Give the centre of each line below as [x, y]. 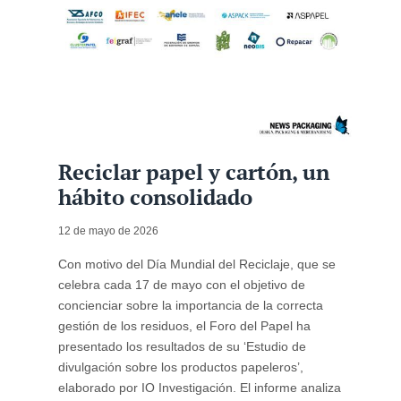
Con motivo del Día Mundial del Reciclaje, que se [196, 264]
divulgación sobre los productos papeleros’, [180, 367]
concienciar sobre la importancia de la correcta [190, 306]
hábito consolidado [155, 197]
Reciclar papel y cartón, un [193, 172]
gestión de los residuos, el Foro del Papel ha [184, 326]
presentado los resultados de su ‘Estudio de [182, 347]
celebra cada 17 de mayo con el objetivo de [181, 285]
